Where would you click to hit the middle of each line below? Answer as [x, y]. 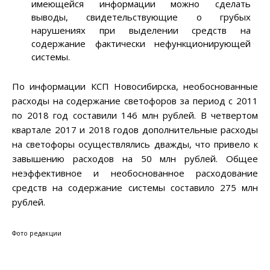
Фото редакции [37, 234]
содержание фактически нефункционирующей [141, 44]
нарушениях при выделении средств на [141, 30]
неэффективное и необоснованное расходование [135, 173]
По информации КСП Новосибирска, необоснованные [135, 86]
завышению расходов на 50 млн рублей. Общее [135, 159]
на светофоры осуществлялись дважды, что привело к [135, 144]
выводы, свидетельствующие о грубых [141, 17]
